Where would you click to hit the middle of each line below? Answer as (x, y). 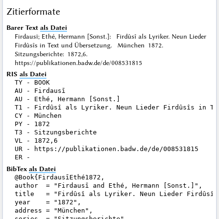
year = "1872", (48, 202)
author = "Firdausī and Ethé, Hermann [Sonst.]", (108, 185)
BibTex (17, 168)
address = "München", (54, 210)
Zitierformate (33, 11)
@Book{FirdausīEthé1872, (59, 177)
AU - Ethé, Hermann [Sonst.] (67, 99)
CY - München (38, 116)
